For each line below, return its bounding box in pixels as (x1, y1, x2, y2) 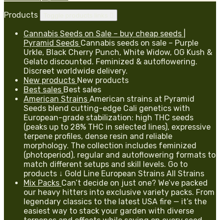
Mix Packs (24, 178, 61, 188)
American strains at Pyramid (89, 94, 194, 104)
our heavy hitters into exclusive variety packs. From (24, 187, 215, 197)
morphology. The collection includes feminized (24, 140, 196, 150)
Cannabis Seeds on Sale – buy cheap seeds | (24, 28, 186, 38)
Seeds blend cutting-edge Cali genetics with (24, 103, 190, 113)
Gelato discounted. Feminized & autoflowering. (24, 56, 197, 66)
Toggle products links (44, 11, 110, 19)
